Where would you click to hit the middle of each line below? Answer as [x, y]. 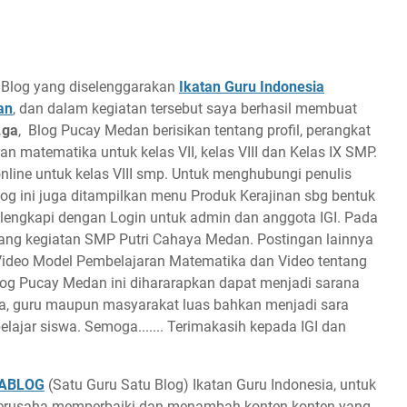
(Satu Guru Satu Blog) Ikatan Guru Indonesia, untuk [210, 385]
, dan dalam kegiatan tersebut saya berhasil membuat [185, 109]
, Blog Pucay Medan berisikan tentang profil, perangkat [194, 130]
